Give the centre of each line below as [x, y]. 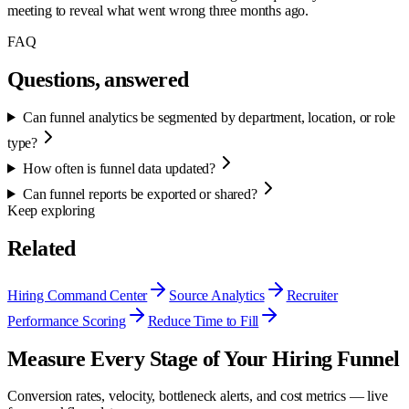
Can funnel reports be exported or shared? [140, 194]
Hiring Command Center [78, 295]
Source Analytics [217, 295]
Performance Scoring [67, 320]
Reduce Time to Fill [203, 320]
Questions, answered [98, 79]
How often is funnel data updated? [119, 168]
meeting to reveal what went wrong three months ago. [158, 10]
